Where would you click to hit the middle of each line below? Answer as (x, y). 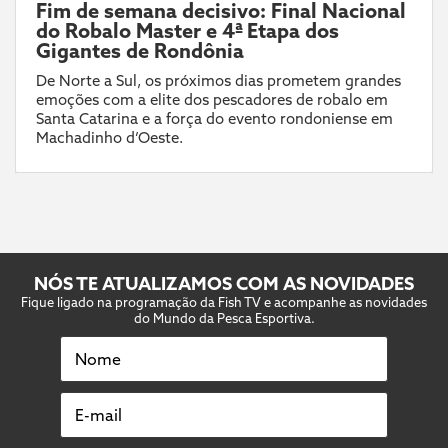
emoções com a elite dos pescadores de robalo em (212, 99)
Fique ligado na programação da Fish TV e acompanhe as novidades (224, 301)
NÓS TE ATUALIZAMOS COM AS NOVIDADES (224, 283)
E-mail (95, 409)
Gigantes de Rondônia (140, 50)
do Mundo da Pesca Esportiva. (224, 317)
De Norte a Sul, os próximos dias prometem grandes (218, 80)
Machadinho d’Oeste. (109, 137)
